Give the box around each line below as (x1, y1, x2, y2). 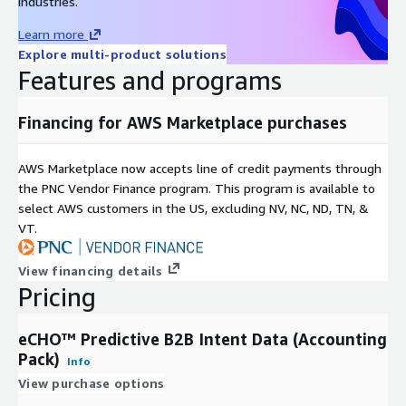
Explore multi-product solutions (18, 45, 227, 62)
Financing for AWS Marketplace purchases (18, 111, 347, 132)
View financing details (18, 262, 163, 278)
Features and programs (18, 64, 282, 95)
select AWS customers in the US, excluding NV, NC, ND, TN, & (18, 199, 369, 216)
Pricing (18, 281, 96, 312)
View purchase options (18, 374, 165, 391)
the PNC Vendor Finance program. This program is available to (18, 179, 375, 196)
